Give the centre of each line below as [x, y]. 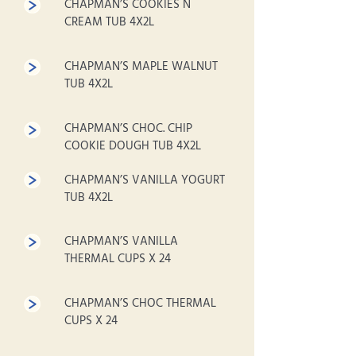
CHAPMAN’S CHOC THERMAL [140, 304]
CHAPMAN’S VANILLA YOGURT [145, 180]
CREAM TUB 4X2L [109, 22]
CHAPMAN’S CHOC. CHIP [128, 129]
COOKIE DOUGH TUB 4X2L [133, 146]
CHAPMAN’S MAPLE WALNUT [141, 67]
